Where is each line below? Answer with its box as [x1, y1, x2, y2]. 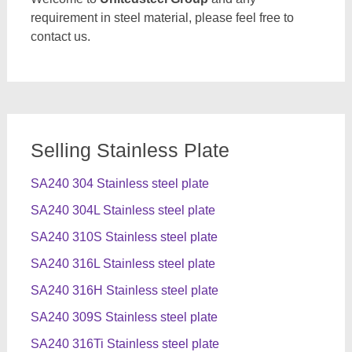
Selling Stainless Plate [30, 139, 229, 161]
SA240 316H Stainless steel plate [30, 284, 218, 297]
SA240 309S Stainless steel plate [30, 310, 218, 324]
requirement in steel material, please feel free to [30, 11, 294, 24]
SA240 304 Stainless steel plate [30, 177, 209, 190]
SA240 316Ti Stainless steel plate [30, 337, 219, 350]
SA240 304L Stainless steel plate [30, 203, 215, 217]
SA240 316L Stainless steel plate [30, 257, 215, 270]
